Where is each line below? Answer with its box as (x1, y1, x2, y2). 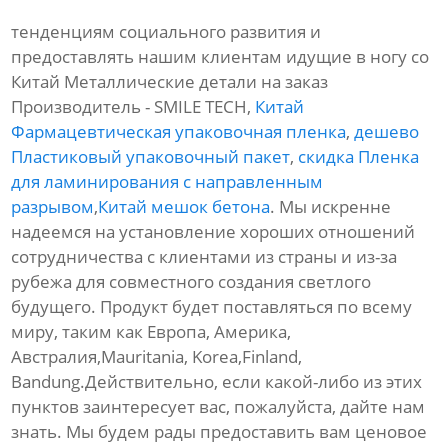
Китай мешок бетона (98, 195, 271, 219)
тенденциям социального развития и (11, 20, 322, 44)
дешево (354, 120, 420, 144)
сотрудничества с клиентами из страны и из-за (11, 245, 398, 269)
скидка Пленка (298, 145, 420, 169)
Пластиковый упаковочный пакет (11, 145, 291, 169)
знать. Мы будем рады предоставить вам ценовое (11, 420, 428, 444)
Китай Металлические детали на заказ (11, 70, 329, 94)
